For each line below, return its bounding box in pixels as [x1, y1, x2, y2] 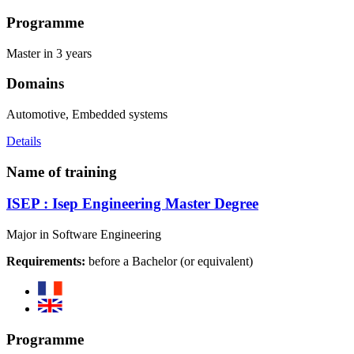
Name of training [6, 163, 117, 180]
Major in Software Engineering [6, 228, 161, 242]
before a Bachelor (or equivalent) [85, 254, 253, 269]
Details [6, 134, 41, 149]
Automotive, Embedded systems [6, 107, 168, 122]
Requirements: [6, 254, 85, 269]
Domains [6, 75, 64, 92]
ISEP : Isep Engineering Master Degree [6, 195, 258, 213]
